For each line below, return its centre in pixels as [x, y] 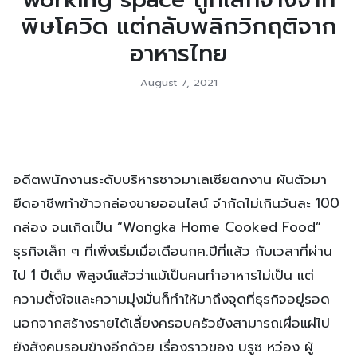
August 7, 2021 [178, 82]
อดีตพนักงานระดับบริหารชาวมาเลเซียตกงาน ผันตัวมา [170, 179]
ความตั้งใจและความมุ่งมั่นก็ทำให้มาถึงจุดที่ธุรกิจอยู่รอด [171, 298]
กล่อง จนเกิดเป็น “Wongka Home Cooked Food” [167, 227]
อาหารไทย [178, 53]
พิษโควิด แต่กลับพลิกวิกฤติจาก [178, 26]
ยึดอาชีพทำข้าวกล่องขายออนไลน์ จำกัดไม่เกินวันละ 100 [176, 203]
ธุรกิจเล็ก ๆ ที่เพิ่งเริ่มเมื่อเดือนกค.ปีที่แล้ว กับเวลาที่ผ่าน [173, 251]
